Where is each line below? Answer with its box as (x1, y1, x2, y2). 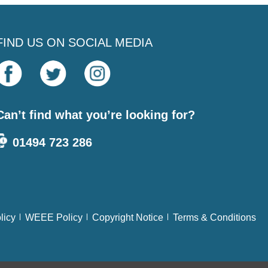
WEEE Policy (25, 212, 83, 223)
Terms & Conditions (173, 212, 256, 223)
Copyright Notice (92, 212, 163, 223)
